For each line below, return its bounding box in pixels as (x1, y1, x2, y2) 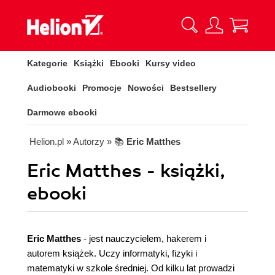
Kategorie (27, 58, 68, 68)
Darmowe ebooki (27, 107, 97, 117)
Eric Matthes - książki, (27, 160, 225, 182)
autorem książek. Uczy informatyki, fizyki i (27, 248, 197, 258)
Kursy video (145, 58, 196, 68)
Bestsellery (170, 83, 217, 93)
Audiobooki (27, 83, 76, 93)
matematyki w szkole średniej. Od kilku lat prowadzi (27, 263, 234, 273)
